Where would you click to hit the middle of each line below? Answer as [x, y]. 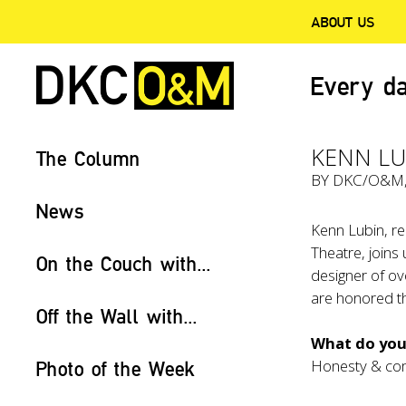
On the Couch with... [124, 263]
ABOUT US [343, 22]
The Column [88, 158]
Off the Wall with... [117, 316]
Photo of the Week [116, 368]
